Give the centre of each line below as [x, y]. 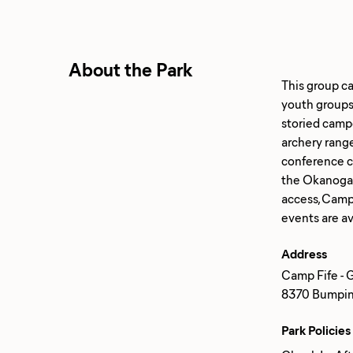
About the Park [131, 69]
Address [304, 253]
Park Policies [316, 330]
